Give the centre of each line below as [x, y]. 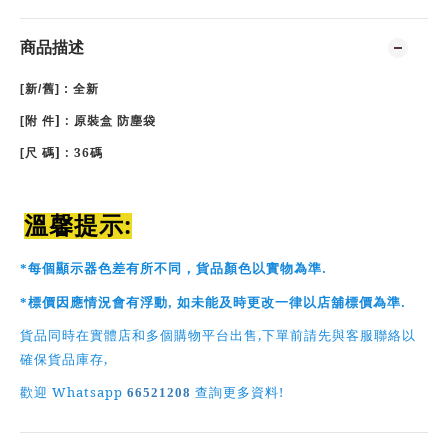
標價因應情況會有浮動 [98, 302]
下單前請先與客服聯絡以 [339, 335]
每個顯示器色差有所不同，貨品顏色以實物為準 [175, 268]
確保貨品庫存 [62, 359]
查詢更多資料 [237, 392]
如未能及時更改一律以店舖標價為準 [289, 302]
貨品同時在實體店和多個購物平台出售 [139, 335]
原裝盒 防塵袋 [115, 121]
